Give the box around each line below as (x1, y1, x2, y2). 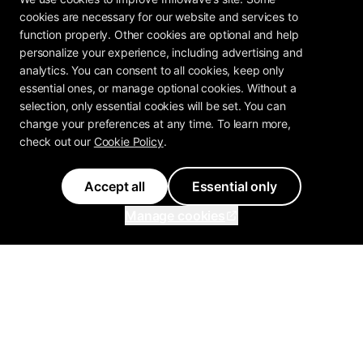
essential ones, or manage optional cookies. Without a (19, 81, 297, 95)
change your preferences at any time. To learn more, (19, 117, 291, 130)
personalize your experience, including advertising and (19, 45, 303, 59)
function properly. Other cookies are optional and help (19, 28, 299, 41)
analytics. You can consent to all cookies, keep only (19, 63, 284, 77)
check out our (19, 135, 94, 148)
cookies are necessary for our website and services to (19, 10, 298, 23)
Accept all (84, 178, 145, 194)
